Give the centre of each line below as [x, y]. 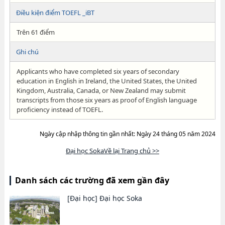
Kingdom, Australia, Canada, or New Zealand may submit [101, 90]
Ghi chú [27, 52]
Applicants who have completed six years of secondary [98, 71]
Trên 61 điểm [35, 32]
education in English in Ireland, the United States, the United [106, 81]
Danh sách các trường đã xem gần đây [92, 180]
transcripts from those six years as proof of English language [106, 100]
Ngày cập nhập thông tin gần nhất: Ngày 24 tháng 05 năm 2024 [128, 134]
